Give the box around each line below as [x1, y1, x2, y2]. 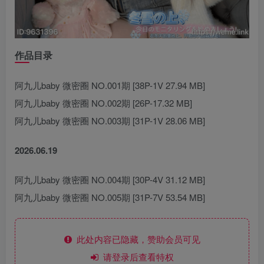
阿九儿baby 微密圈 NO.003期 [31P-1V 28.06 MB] [15, 114, 205, 127]
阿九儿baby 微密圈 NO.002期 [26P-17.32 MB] [15, 96, 192, 109]
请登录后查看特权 [98, 250, 174, 263]
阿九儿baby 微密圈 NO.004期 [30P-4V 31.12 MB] [15, 173, 205, 186]
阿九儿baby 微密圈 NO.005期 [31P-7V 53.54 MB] [15, 190, 205, 203]
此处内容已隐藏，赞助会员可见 [71, 232, 200, 245]
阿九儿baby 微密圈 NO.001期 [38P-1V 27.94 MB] [15, 78, 205, 91]
